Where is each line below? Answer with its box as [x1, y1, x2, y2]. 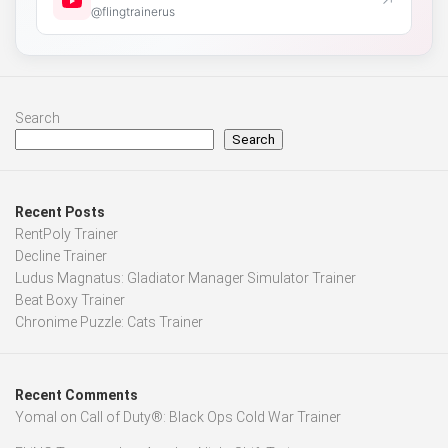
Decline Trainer [15, 248, 107, 265]
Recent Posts [15, 204, 105, 221]
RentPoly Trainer [15, 226, 118, 243]
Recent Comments [15, 387, 138, 404]
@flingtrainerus [91, 3, 175, 19]
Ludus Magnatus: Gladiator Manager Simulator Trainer [15, 270, 356, 287]
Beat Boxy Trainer [15, 292, 125, 309]
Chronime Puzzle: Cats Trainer [15, 314, 203, 331]
